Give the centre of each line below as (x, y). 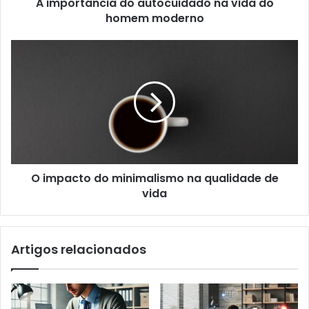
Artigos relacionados (79, 249)
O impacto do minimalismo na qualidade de (154, 178)
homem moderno (154, 18)
